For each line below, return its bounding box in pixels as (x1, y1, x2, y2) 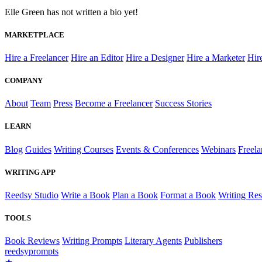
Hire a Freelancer (5, 52, 68, 63)
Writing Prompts (62, 236, 122, 246)
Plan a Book (112, 189, 158, 200)
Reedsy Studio (5, 189, 58, 200)
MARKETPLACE (5, 30, 64, 39)
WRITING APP (5, 167, 56, 177)
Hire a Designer (126, 52, 184, 63)
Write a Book (61, 189, 110, 200)
